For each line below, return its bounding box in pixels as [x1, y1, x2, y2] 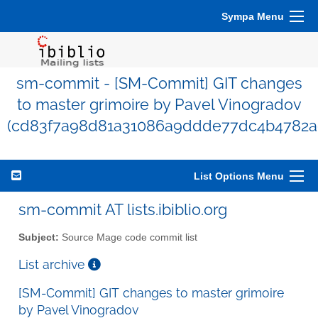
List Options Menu [194, 170, 284, 182]
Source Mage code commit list [59, 231, 197, 243]
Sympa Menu [221, 11, 284, 22]
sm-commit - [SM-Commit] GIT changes [16, 75, 302, 92]
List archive [18, 256, 88, 272]
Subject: [18, 231, 59, 243]
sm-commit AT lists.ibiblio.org [18, 200, 227, 219]
